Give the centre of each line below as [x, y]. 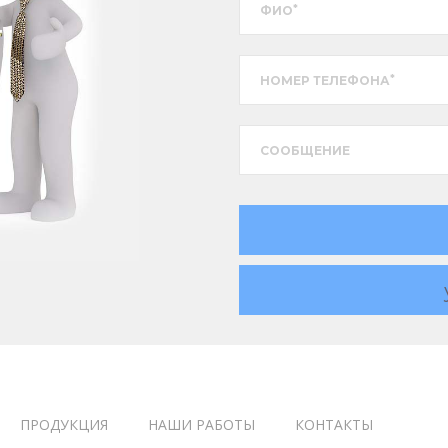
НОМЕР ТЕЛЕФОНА [325, 80]
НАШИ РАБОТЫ [201, 425]
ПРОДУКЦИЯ [64, 425]
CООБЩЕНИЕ [305, 150]
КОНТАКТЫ [334, 425]
